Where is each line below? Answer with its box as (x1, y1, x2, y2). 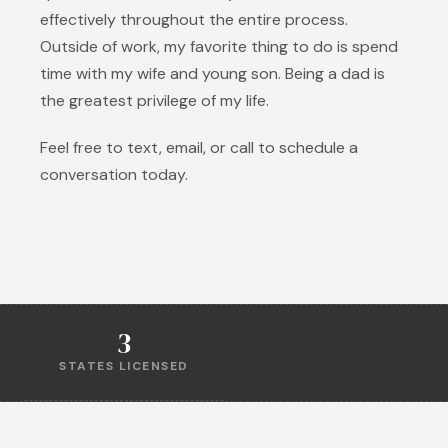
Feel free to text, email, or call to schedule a (40, 137, 358, 158)
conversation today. (40, 164, 188, 185)
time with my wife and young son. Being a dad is (40, 63, 385, 84)
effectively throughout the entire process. (40, 9, 348, 30)
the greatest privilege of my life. (40, 90, 269, 111)
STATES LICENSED (59, 358, 189, 374)
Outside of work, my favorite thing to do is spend (40, 36, 398, 57)
